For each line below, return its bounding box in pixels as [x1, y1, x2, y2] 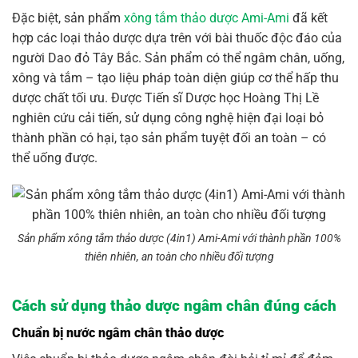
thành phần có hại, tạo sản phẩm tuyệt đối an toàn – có [12, 130, 326, 146]
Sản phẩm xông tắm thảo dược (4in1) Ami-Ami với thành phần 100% [17, 231, 341, 245]
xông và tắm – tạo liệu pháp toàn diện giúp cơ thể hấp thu [12, 70, 339, 86]
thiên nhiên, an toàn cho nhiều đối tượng [84, 249, 274, 264]
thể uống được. [12, 150, 97, 166]
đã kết [289, 10, 328, 26]
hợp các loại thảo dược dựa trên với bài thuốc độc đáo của [12, 30, 342, 46]
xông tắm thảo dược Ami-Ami [124, 10, 289, 26]
